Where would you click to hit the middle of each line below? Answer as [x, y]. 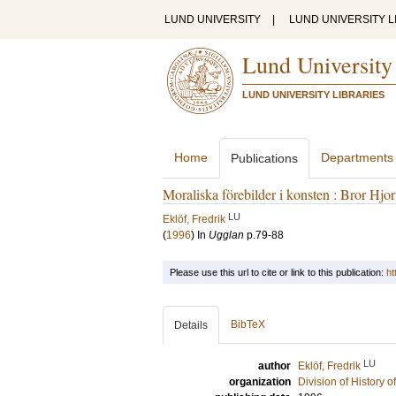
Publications [264, 158]
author [274, 366]
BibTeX [248, 324]
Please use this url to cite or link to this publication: [278, 272]
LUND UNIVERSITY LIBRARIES [313, 95]
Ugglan [226, 235]
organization [260, 382]
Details [191, 325]
